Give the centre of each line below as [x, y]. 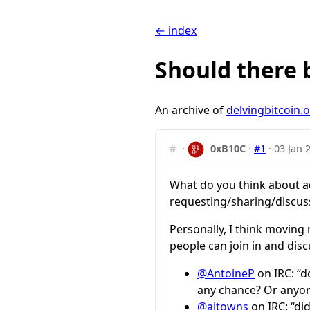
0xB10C [228, 148]
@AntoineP [226, 273]
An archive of [191, 110]
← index [176, 30]
